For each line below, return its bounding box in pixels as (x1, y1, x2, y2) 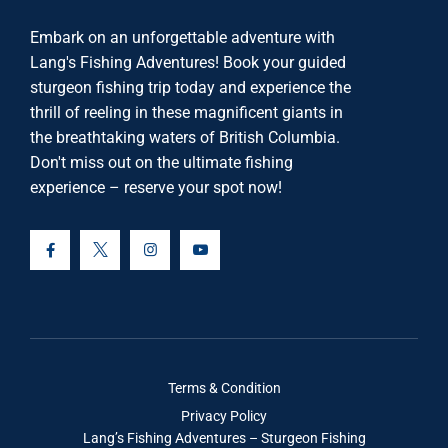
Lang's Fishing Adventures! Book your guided (30, 53, 346, 73)
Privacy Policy (181, 408, 267, 425)
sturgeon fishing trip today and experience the (30, 78, 351, 98)
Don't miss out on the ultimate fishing (30, 153, 293, 173)
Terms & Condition (167, 380, 281, 397)
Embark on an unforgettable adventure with (30, 28, 335, 48)
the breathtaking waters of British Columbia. (30, 128, 340, 148)
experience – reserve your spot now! (30, 178, 282, 198)
